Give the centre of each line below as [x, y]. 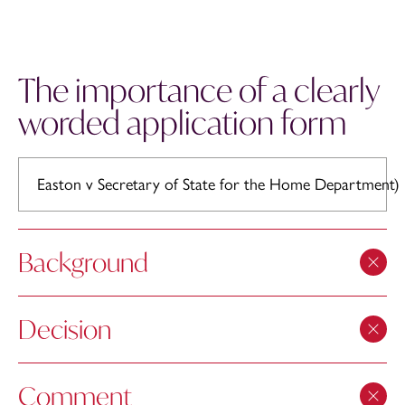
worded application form [182, 122]
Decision [65, 329]
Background [83, 262]
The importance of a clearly [199, 90]
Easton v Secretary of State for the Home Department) [218, 184]
